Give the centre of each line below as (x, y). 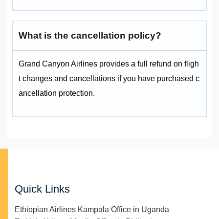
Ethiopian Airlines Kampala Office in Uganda (92, 210)
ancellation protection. (58, 93)
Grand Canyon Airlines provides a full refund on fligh (109, 64)
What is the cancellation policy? (90, 36)
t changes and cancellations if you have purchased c (109, 79)
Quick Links (42, 189)
